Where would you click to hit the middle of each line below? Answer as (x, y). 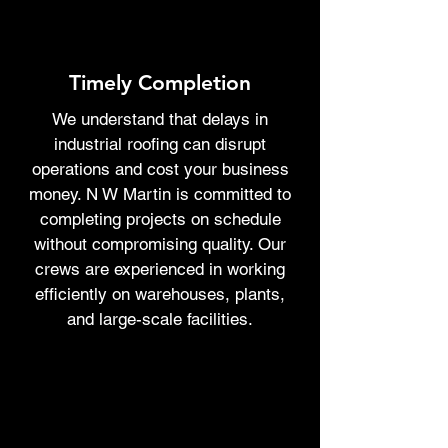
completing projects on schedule (160, 219)
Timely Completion (160, 82)
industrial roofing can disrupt (160, 144)
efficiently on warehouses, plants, (160, 294)
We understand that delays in (160, 119)
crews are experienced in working (160, 269)
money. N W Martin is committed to (160, 194)
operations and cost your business (160, 169)
